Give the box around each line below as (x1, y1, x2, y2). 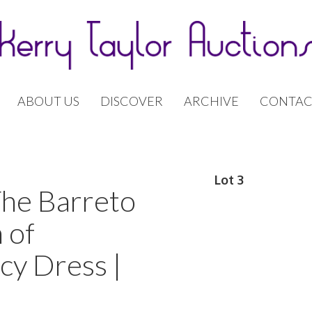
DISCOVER (100, 93, 163, 109)
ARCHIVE (184, 93, 239, 109)
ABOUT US (17, 93, 79, 109)
